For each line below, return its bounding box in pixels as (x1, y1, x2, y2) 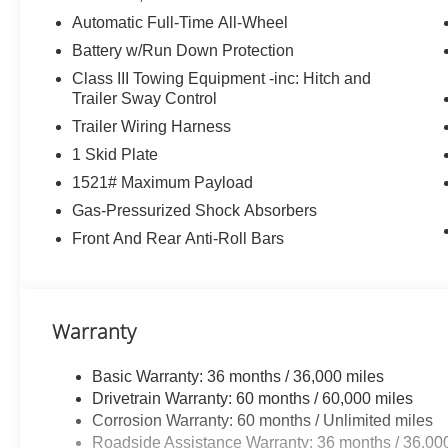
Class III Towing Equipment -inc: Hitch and (72, 69, 372, 87)
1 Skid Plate (72, 145, 159, 163)
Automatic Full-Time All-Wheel (72, 13, 289, 31)
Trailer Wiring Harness (72, 117, 232, 135)
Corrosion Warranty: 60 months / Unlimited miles (92, 411, 434, 429)
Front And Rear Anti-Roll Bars (72, 229, 285, 247)
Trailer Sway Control (72, 89, 218, 107)
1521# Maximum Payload (72, 173, 254, 191)
